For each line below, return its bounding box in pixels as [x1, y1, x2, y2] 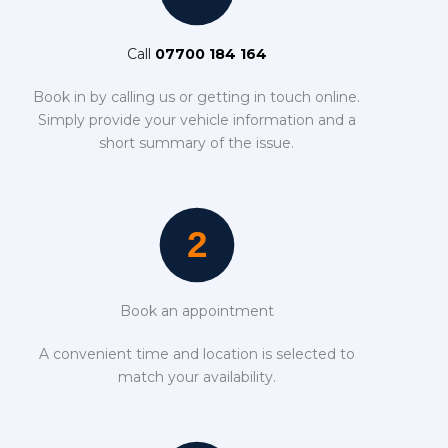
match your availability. [117, 367, 276, 386]
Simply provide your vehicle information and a [37, 110, 356, 129]
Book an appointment [119, 301, 274, 320]
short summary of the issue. [99, 133, 295, 152]
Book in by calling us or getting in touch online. [33, 87, 361, 106]
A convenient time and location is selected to [38, 344, 355, 363]
